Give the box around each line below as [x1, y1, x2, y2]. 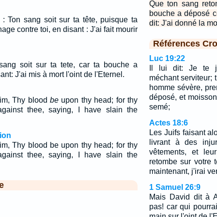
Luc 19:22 [149, 54, 185, 62]
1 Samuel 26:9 [149, 183, 201, 191]
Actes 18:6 [149, 119, 188, 127]
